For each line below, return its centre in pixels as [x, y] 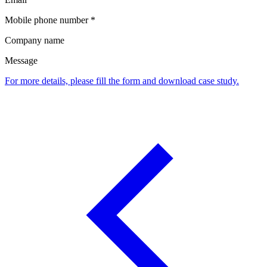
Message [21, 60]
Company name [35, 40]
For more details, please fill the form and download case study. [122, 80]
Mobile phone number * [50, 20]
